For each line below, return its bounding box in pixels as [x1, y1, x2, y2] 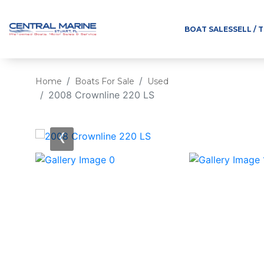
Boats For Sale [75, 76, 134, 87]
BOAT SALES [184, 25, 233, 34]
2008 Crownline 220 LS [48, 89, 154, 101]
